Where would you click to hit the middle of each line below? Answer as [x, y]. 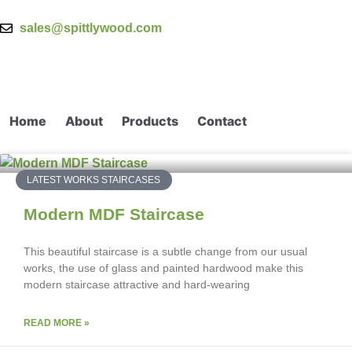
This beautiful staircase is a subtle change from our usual [165, 251]
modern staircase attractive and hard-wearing [137, 284]
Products [150, 121]
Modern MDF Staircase [114, 214]
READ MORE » [57, 323]
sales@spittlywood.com [91, 28]
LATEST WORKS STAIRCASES [94, 180]
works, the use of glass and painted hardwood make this [163, 268]
